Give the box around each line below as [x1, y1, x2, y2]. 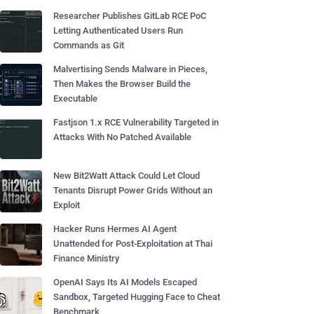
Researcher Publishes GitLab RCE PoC [53, 11, 206, 21]
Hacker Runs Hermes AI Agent [53, 224, 177, 234]
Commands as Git [53, 40, 124, 50]
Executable [53, 93, 97, 104]
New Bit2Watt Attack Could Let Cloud [53, 170, 200, 181]
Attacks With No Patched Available [53, 132, 191, 142]
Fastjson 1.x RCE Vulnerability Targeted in [53, 117, 219, 128]
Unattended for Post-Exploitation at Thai [53, 238, 212, 249]
